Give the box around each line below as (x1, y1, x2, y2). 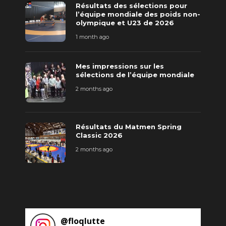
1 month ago (76, 33, 109, 41)
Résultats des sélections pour (76, 2, 187, 10)
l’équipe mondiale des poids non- (76, 10, 200, 19)
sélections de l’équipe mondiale (76, 71, 194, 79)
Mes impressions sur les (76, 62, 164, 71)
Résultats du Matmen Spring (76, 123, 182, 131)
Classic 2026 (76, 131, 123, 140)
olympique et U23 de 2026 (76, 19, 174, 27)
